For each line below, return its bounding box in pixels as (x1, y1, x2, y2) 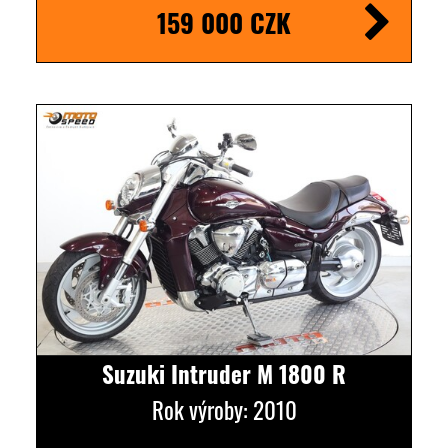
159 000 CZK (157, 4, 291, 42)
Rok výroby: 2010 (151, 392, 297, 427)
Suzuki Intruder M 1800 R (102, 356, 346, 391)
